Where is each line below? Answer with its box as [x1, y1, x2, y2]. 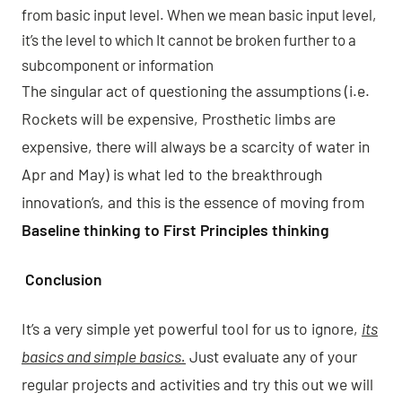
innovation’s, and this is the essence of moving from [22, 192, 364, 212]
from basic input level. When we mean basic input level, [22, 5, 376, 23]
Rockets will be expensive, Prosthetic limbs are [22, 109, 336, 128]
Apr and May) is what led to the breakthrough [22, 164, 322, 184]
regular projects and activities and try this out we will [22, 374, 373, 394]
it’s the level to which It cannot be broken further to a [22, 31, 356, 48]
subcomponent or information [22, 56, 214, 74]
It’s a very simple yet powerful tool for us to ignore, [22, 319, 362, 338]
